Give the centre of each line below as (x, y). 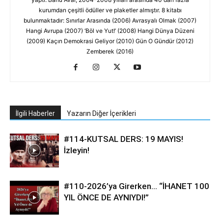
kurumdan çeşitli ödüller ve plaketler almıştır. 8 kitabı (110, 10)
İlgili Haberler (35, 113)
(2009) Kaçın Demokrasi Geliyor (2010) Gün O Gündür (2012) (110, 41)
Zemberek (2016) (110, 51)
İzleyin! (77, 150)
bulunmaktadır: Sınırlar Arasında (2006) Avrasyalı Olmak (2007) (110, 20)
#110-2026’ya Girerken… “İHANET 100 (137, 186)
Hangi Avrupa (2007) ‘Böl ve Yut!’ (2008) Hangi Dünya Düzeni (110, 31)
